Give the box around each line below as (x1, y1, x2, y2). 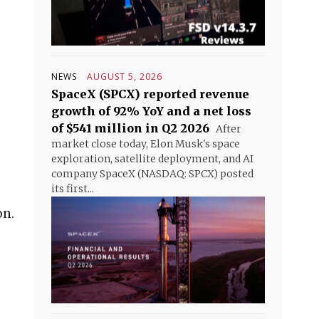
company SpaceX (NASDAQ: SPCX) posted (51, 167, 253, 180)
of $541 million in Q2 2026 (51, 121, 209, 135)
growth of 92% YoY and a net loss (51, 104, 251, 118)
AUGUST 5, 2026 (87, 70, 162, 83)
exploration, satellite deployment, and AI (51, 152, 253, 165)
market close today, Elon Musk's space (51, 137, 240, 150)
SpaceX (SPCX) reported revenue (51, 87, 249, 101)
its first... (51, 182, 94, 195)
